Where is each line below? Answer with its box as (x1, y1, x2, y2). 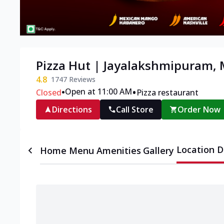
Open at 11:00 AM (65, 86, 132, 97)
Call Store (116, 104, 153, 115)
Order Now (177, 104, 221, 115)
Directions (52, 104, 92, 115)
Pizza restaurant (136, 87, 198, 98)
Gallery (143, 144, 174, 157)
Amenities (96, 144, 141, 157)
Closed (36, 87, 61, 98)
